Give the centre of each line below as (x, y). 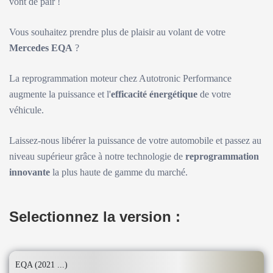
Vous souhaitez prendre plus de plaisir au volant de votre (117, 32)
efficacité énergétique (154, 94)
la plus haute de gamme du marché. (119, 172)
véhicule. (27, 110)
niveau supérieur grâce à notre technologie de (97, 156)
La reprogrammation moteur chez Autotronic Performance (120, 78)
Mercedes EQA (41, 48)
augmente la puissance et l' (60, 94)
